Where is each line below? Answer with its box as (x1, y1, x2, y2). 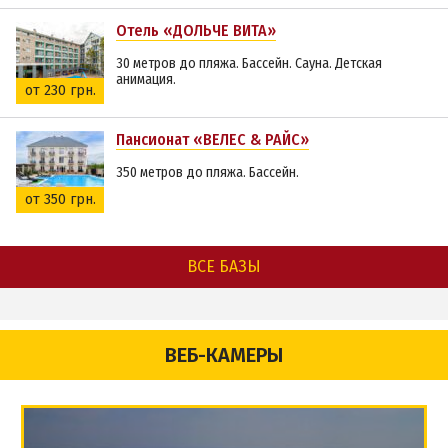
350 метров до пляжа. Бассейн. (116, 164, 299, 181)
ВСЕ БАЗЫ (187, 257, 261, 276)
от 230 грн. (24, 82, 96, 99)
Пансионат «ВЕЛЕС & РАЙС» (116, 130, 309, 149)
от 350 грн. (24, 191, 96, 208)
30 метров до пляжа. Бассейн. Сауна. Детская (116, 55, 382, 72)
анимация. (116, 71, 176, 88)
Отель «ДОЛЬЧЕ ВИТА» (116, 21, 276, 40)
